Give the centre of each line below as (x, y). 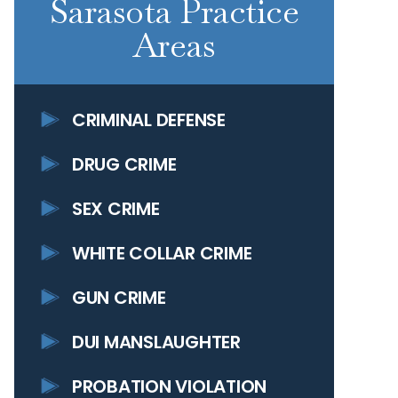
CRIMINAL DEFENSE (149, 120)
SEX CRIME (116, 209)
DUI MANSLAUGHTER (156, 342)
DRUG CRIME (124, 164)
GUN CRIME (119, 298)
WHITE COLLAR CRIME (162, 253)
